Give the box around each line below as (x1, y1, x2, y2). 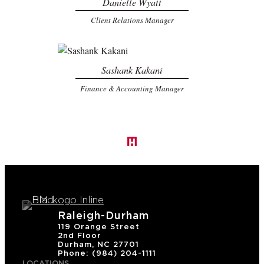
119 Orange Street (58, 223, 140, 231)
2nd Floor (58, 232, 101, 240)
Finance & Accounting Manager (80, 82, 184, 94)
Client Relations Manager (90, 15, 174, 26)
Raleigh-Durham (58, 210, 149, 222)
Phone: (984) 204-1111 (58, 249, 156, 258)
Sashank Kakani (101, 64, 163, 77)
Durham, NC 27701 (58, 240, 139, 249)
